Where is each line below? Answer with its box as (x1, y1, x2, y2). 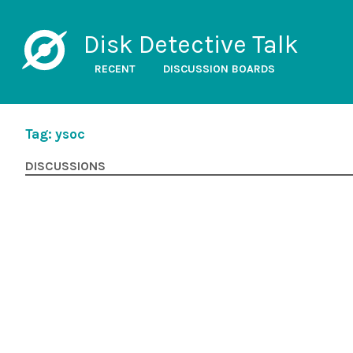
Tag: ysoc (25, 126, 85, 142)
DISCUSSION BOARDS (162, 62, 275, 76)
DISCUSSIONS (25, 159, 106, 173)
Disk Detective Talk (83, 30, 299, 59)
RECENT (94, 62, 136, 76)
